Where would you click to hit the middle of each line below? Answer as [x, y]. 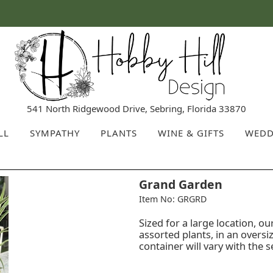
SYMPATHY [55, 133]
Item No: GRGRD [172, 199]
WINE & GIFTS [191, 133]
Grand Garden [180, 184]
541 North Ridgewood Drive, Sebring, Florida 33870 [136, 108]
